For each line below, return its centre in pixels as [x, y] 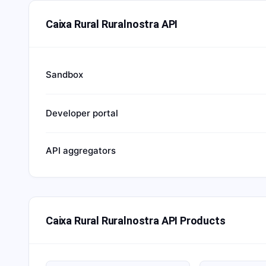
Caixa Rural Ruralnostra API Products [136, 220]
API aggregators [81, 151]
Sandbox [64, 75]
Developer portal [82, 113]
